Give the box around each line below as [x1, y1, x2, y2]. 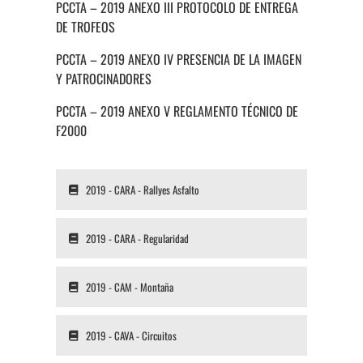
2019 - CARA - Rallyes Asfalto [85, 181, 199, 199]
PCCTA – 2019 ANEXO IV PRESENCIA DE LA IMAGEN [55, 49, 301, 70]
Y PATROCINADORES [55, 69, 152, 89]
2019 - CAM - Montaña [85, 279, 173, 296]
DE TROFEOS [55, 17, 115, 37]
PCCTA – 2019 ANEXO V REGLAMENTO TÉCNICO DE [55, 101, 298, 122]
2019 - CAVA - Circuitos [85, 327, 177, 344]
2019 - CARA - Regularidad [85, 230, 189, 247]
